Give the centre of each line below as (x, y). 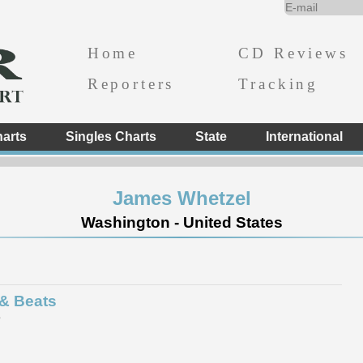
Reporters (131, 83)
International (304, 137)
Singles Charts (111, 137)
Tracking (279, 83)
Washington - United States (181, 222)
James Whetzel (181, 198)
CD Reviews (293, 53)
